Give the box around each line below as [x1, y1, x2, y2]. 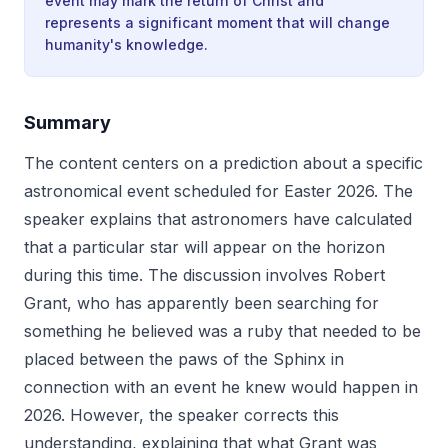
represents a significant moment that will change [45, 14, 390, 31]
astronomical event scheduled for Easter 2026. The [24, 181, 413, 201]
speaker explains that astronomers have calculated [24, 209, 412, 229]
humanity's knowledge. [45, 36, 208, 53]
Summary [24, 112, 111, 133]
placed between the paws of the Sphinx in [24, 349, 344, 369]
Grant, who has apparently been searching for [24, 293, 379, 313]
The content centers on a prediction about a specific [24, 153, 423, 173]
